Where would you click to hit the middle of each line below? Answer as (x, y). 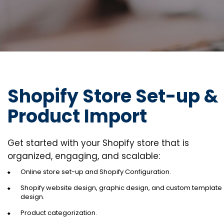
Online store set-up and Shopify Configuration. (96, 172)
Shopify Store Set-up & (113, 96)
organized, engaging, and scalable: (84, 156)
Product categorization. (59, 213)
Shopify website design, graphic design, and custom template (121, 188)
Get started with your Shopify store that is (98, 143)
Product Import (77, 116)
